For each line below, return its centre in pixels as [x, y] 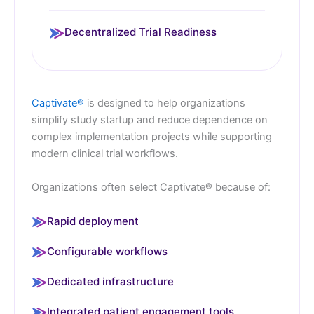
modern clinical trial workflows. [105, 154]
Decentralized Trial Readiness [141, 32]
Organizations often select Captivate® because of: [151, 187]
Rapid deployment [93, 221]
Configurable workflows [107, 251]
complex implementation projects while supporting [152, 137]
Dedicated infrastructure [110, 281]
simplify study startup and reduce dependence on [150, 120]
